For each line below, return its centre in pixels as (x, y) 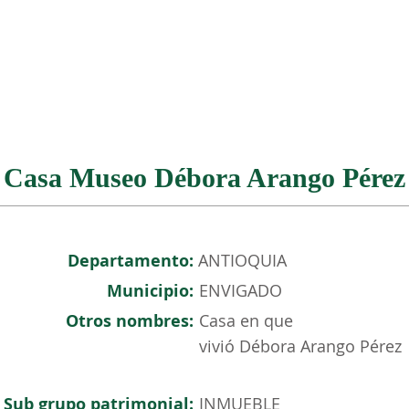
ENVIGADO (241, 290)
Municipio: (150, 291)
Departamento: (131, 261)
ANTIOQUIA (242, 260)
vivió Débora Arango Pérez (300, 346)
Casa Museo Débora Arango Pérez (204, 178)
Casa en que (246, 320)
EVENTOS (365, 45)
